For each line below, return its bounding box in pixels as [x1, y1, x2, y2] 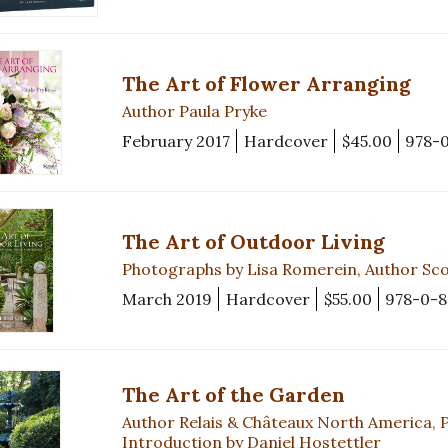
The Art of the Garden [122, 381, 345, 407]
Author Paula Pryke [122, 101, 267, 122]
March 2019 [122, 289, 212, 310]
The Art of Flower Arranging [122, 71, 411, 97]
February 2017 [122, 131, 230, 152]
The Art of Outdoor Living [122, 229, 385, 255]
